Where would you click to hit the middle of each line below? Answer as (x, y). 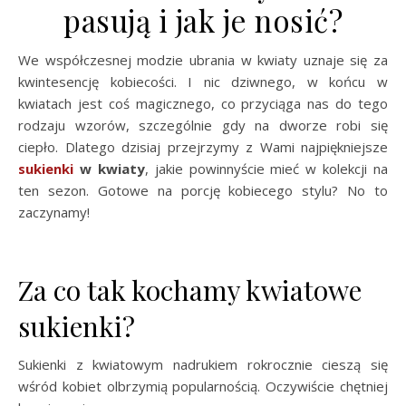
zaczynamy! (54, 212)
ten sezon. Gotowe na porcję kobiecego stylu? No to (203, 190)
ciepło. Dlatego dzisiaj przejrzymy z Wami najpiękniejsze (203, 147)
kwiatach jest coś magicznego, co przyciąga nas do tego (203, 103)
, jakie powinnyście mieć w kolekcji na (266, 169)
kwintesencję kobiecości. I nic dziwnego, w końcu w (203, 82)
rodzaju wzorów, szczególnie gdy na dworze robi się (203, 125)
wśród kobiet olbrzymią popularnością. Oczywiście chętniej (203, 386)
